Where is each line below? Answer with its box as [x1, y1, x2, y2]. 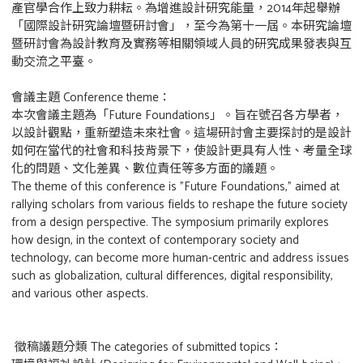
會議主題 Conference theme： [11, 88, 171, 108]
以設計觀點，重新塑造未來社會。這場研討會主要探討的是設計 [11, 123, 352, 143]
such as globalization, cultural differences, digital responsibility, [11, 266, 333, 286]
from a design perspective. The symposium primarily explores [11, 212, 329, 233]
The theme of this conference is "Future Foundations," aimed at [11, 177, 340, 197]
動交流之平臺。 [11, 52, 96, 72]
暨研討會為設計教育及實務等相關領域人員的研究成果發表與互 [11, 34, 352, 54]
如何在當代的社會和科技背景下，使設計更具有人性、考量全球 [11, 141, 352, 161]
